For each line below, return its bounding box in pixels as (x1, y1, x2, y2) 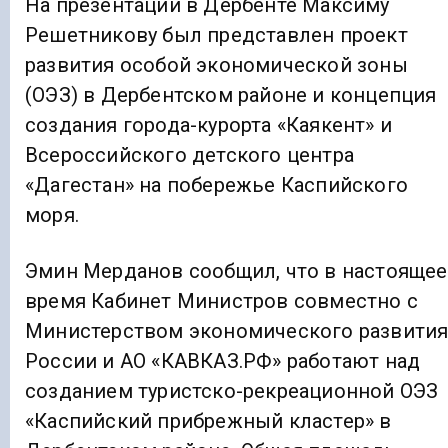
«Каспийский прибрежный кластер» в (25, 409, 392, 434)
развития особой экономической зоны (25, 53, 408, 77)
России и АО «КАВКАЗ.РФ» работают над (25, 349, 421, 374)
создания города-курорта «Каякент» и (25, 113, 392, 137)
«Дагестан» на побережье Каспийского (25, 173, 408, 197)
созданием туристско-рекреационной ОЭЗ (25, 379, 439, 404)
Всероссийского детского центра (25, 143, 354, 167)
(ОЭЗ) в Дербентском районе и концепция (25, 83, 437, 107)
